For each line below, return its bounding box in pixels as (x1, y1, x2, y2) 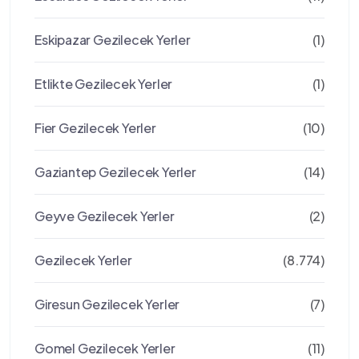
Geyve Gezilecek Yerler (34, 208, 175, 224)
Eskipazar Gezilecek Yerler (34, 31, 191, 48)
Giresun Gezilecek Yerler (34, 296, 180, 313)
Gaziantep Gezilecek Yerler (34, 163, 196, 180)
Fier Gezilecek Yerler (34, 119, 156, 136)
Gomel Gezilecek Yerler (34, 340, 175, 357)
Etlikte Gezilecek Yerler (34, 75, 173, 92)
